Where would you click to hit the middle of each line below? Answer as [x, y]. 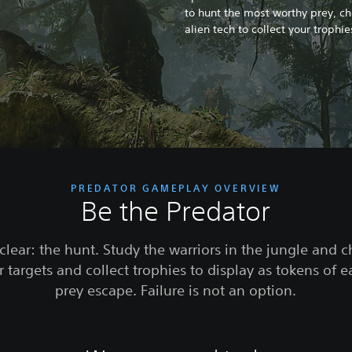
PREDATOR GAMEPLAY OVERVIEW [176, 187]
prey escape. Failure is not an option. [176, 290]
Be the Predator [176, 211]
